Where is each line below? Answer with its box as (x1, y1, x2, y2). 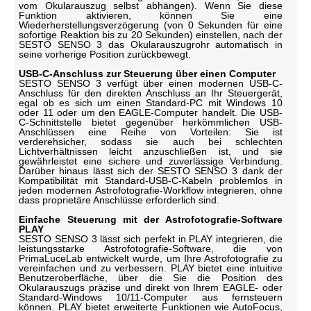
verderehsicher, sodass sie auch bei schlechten (19, 135, 283, 147)
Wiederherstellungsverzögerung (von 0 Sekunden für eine (19, 19, 283, 31)
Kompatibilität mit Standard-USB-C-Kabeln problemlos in (19, 174, 283, 186)
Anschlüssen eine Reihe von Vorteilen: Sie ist (19, 126, 283, 137)
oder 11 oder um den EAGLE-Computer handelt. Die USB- (19, 106, 283, 118)
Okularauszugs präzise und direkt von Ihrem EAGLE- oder (19, 281, 283, 293)
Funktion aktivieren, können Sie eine (19, 9, 283, 21)
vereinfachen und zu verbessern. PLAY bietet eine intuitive (19, 262, 283, 274)
